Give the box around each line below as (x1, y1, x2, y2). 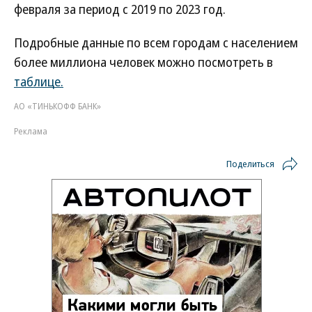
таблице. (14, 73, 63, 90)
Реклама (14, 125, 47, 137)
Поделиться (226, 157, 274, 170)
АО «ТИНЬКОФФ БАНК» (14, 100, 101, 112)
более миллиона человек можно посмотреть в (14, 54, 273, 70)
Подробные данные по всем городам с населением (14, 34, 298, 51)
